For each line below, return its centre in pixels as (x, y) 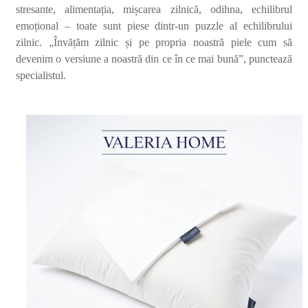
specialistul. (41, 76)
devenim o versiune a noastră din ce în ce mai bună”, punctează (154, 59)
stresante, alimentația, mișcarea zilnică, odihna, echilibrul (154, 10)
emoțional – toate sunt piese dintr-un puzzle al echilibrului (154, 26)
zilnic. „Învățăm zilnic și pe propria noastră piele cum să (154, 43)
